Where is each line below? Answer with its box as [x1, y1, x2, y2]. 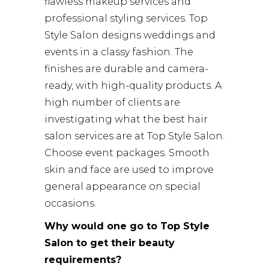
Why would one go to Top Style [44, 220, 210, 232]
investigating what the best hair [44, 113, 208, 125]
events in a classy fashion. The [44, 46, 193, 58]
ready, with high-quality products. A [44, 79, 222, 91]
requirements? [44, 253, 121, 265]
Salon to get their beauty [44, 237, 175, 249]
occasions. [44, 197, 96, 209]
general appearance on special [44, 180, 201, 192]
